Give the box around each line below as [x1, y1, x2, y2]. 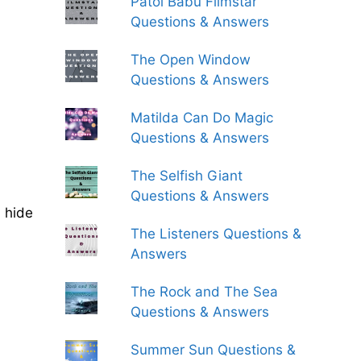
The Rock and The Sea [131, 284, 279, 300]
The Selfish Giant [131, 168, 243, 184]
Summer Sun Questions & [131, 342, 297, 358]
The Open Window [131, 52, 251, 68]
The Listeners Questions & [131, 226, 302, 242]
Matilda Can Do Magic [131, 110, 274, 126]
